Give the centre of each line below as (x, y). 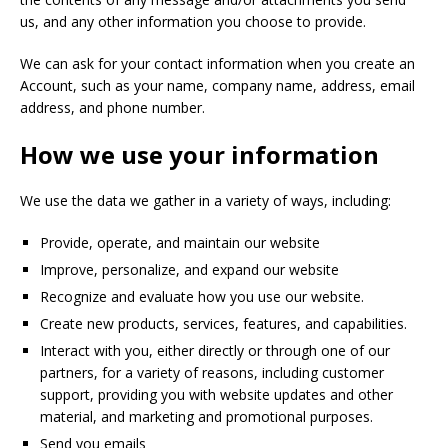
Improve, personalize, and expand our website (189, 269)
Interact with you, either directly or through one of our (215, 350)
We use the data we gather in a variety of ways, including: (205, 200)
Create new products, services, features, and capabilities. (223, 323)
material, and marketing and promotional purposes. (206, 416)
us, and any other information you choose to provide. (193, 21)
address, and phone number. (112, 107)
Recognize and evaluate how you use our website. (202, 296)
